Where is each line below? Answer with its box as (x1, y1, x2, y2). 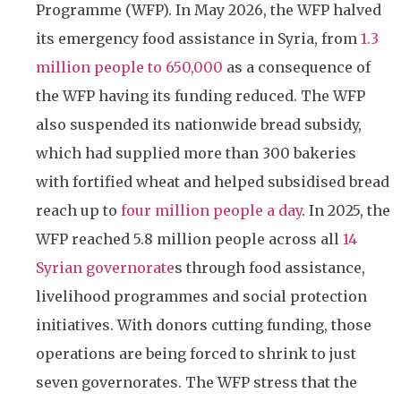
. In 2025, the (302, 200, 390, 219)
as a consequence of (223, 57, 371, 76)
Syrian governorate (36, 258, 175, 277)
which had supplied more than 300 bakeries (36, 143, 356, 162)
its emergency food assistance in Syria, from (36, 29, 361, 47)
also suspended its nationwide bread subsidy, (36, 115, 362, 133)
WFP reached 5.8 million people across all (36, 229, 343, 248)
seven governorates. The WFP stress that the (36, 372, 357, 391)
